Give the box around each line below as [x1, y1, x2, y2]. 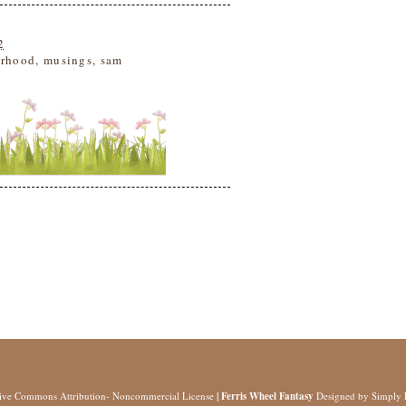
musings [43, 51, 93, 68]
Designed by [316, 389, 372, 403]
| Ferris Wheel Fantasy [217, 389, 316, 404]
